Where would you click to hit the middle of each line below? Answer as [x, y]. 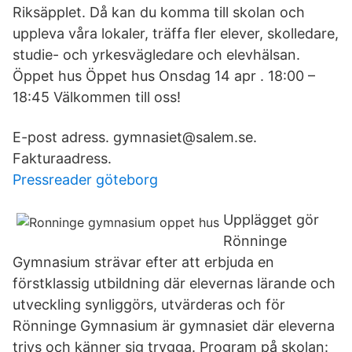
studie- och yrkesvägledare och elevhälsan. [156, 55]
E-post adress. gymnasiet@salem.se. [135, 137]
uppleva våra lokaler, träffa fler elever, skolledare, [176, 33]
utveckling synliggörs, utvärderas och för [149, 304]
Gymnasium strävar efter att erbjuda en [143, 262]
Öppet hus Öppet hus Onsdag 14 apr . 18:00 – [164, 76]
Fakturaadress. [62, 158]
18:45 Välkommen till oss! [97, 97]
